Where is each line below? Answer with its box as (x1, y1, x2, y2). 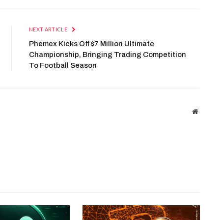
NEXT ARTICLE (29, 26, 69, 33)
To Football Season (29, 61, 97, 70)
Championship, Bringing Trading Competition (29, 51, 186, 59)
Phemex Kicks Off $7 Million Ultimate (29, 40, 154, 48)
